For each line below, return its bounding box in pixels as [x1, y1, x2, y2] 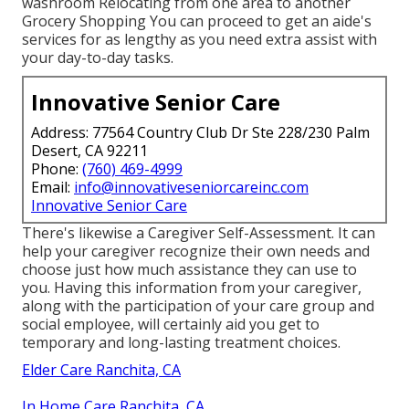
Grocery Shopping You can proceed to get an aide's [22, 10, 372, 31]
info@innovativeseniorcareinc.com [74, 176, 309, 197]
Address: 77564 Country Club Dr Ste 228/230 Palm [31, 121, 370, 142]
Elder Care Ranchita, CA [22, 359, 181, 380]
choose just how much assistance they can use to [22, 258, 357, 279]
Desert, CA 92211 [31, 140, 148, 161]
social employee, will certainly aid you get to [22, 313, 320, 334]
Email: [31, 176, 74, 197]
